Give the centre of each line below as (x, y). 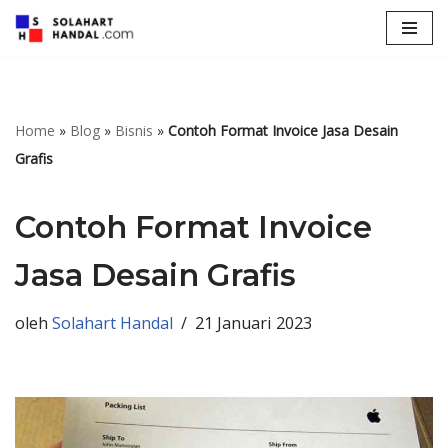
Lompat (49, 56)
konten (45, 112)
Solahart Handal (112, 322)
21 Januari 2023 (253, 322)
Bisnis (134, 130)
